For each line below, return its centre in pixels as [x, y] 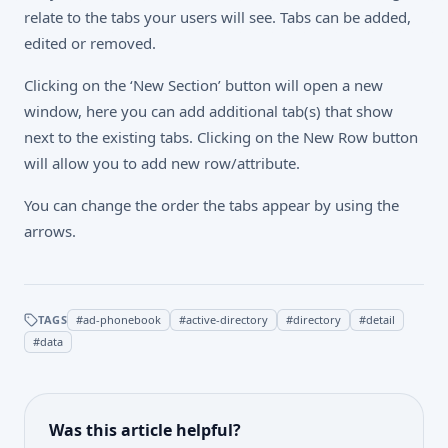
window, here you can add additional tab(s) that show [208, 111]
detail [381, 319]
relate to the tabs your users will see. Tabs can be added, [217, 17]
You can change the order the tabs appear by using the [211, 205]
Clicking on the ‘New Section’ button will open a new [203, 85]
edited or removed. [90, 43]
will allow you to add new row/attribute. [162, 163]
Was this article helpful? [145, 430]
